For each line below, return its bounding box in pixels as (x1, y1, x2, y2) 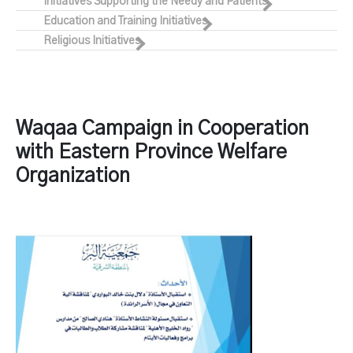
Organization (16, 166, 130, 186)
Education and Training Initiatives (43, 16, 207, 27)
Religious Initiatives (43, 35, 140, 46)
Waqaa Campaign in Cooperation (16, 119, 309, 139)
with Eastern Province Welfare (16, 143, 287, 162)
